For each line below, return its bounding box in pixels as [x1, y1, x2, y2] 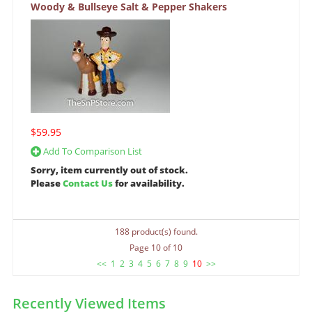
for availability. [113, 177, 185, 190]
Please [31, 177, 63, 190]
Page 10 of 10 [130, 242, 182, 254]
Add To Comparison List [41, 145, 142, 158]
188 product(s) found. [114, 226, 198, 238]
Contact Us [63, 177, 113, 190]
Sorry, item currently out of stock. [31, 164, 188, 177]
